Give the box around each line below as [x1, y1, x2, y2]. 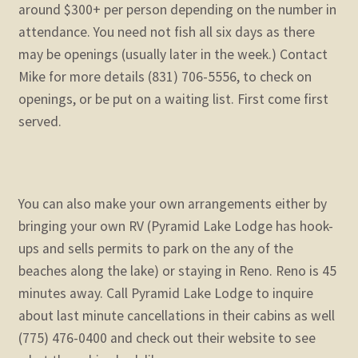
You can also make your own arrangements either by [18, 195, 327, 213]
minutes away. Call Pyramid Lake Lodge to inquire [18, 284, 313, 303]
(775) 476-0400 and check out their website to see [18, 329, 316, 348]
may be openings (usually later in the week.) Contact [18, 45, 328, 63]
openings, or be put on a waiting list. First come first [18, 89, 328, 108]
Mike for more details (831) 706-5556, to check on [18, 67, 312, 86]
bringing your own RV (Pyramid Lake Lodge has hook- [18, 217, 333, 236]
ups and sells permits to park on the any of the [18, 240, 293, 258]
